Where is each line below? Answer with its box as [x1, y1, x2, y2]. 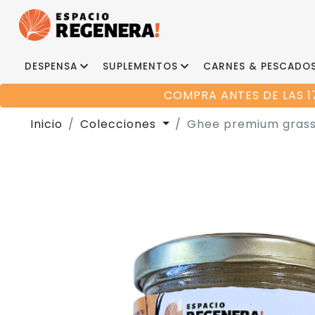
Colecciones [80, 116, 160, 132]
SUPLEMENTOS [103, 60, 178, 73]
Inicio [30, 116, 63, 132]
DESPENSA [25, 60, 77, 73]
